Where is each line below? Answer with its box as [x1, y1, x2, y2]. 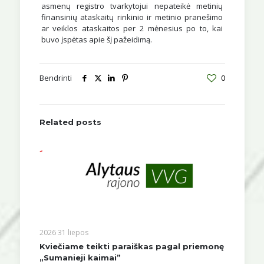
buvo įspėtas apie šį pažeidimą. [41, 34, 152, 45]
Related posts [39, 117, 101, 127]
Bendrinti [39, 72, 72, 83]
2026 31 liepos [39, 227, 88, 238]
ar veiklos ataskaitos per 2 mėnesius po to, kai [41, 22, 223, 34]
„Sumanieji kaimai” [39, 253, 121, 263]
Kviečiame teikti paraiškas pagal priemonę [39, 242, 224, 252]
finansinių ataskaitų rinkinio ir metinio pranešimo [41, 11, 223, 22]
